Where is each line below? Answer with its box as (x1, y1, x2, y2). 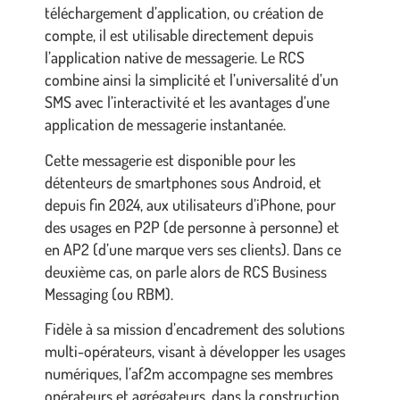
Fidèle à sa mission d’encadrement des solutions (45, 318, 345, 338)
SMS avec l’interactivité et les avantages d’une (45, 92, 329, 112)
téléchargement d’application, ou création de (45, 3, 323, 23)
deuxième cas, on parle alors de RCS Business (45, 261, 327, 281)
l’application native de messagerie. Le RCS (45, 47, 304, 68)
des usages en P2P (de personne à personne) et (45, 216, 339, 237)
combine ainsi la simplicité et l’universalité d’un (45, 70, 338, 90)
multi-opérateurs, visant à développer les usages (45, 340, 346, 361)
